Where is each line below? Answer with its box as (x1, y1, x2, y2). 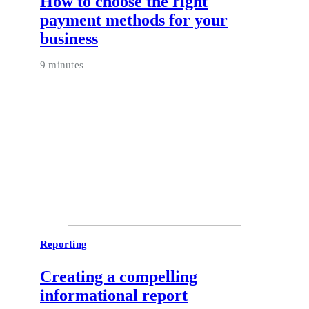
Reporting (40, 238, 88, 250)
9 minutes (40, 59, 84, 70)
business (40, 29, 98, 48)
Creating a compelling (40, 267, 197, 286)
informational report (40, 286, 188, 304)
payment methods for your (40, 10, 228, 29)
